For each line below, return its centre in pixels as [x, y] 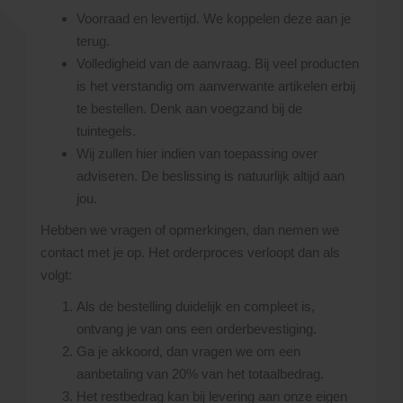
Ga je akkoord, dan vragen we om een [188, 352]
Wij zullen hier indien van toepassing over [197, 154]
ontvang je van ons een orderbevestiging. [197, 329]
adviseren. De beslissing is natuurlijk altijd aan [210, 176]
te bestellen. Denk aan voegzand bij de [189, 109]
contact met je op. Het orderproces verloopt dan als [190, 253]
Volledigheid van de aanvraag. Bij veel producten [218, 64]
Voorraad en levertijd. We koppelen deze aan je [214, 19]
